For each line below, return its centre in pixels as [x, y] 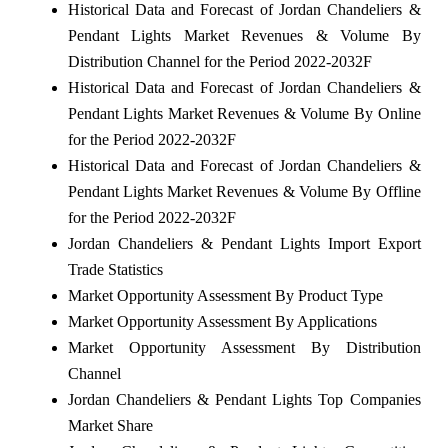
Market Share [110, 426]
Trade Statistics [115, 270]
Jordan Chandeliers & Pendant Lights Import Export [244, 244]
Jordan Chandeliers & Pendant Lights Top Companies [244, 400]
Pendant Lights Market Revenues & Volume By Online [244, 114]
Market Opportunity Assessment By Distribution [244, 348]
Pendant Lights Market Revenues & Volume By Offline [244, 192]
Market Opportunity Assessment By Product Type [225, 296]
